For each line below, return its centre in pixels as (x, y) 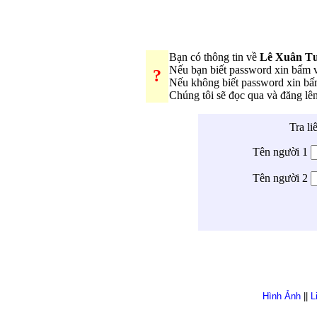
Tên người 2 (281, 178)
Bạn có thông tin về (214, 57)
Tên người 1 (281, 151)
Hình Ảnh (282, 296)
